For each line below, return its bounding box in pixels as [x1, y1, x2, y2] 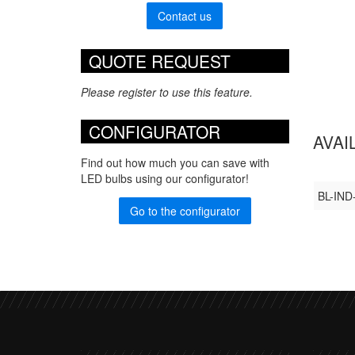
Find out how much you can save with [81, 155, 269, 171]
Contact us [158, 7, 212, 24]
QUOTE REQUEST [89, 48, 231, 73]
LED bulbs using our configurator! [81, 170, 249, 187]
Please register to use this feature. [81, 83, 253, 100]
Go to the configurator [129, 203, 240, 219]
